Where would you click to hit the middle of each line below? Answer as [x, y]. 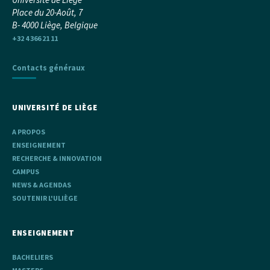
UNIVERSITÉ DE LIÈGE [55, 108]
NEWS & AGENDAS [42, 185]
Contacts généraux [49, 68]
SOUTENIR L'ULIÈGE [45, 198]
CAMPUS [26, 172]
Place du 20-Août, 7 [47, 13]
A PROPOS [29, 132]
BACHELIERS [33, 257]
